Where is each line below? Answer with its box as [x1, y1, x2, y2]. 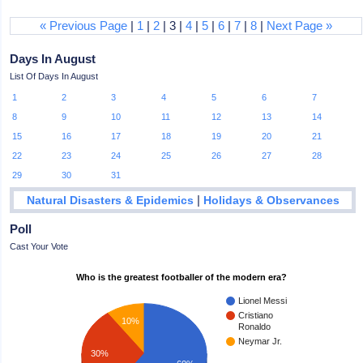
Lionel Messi [238, 295, 288, 305]
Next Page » [267, 19, 333, 32]
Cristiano [238, 310, 274, 320]
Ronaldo [238, 321, 271, 331]
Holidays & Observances [203, 194, 340, 207]
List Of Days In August [10, 71, 99, 81]
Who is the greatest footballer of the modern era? [76, 271, 288, 282]
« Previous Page [40, 19, 128, 32]
